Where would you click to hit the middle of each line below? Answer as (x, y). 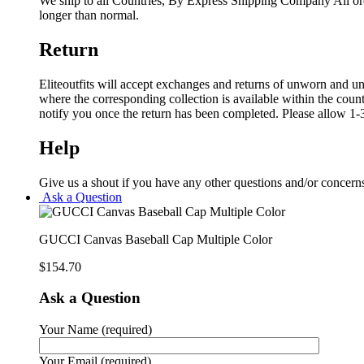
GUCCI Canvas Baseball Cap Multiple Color (156, 239)
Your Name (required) (95, 330)
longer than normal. (89, 15)
